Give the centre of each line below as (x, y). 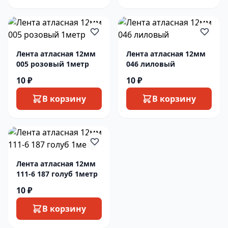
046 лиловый (151, 64)
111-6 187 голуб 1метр (57, 174)
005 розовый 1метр (53, 64)
